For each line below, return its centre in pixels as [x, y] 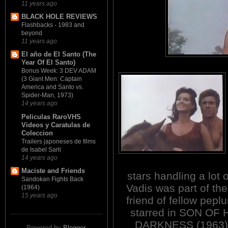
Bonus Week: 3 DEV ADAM [59, 71]
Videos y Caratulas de [56, 125]
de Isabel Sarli [41, 149]
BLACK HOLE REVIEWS [59, 17]
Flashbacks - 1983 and [53, 25]
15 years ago [39, 195]
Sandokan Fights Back [52, 179]
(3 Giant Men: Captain [52, 79]
